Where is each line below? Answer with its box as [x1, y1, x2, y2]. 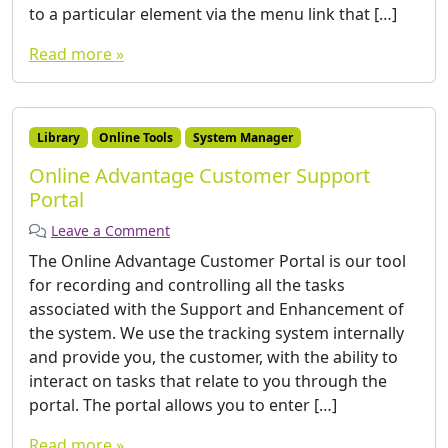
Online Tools [99, 128, 174, 146]
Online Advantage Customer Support [29, 161, 370, 189]
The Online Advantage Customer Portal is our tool [29, 249, 406, 272]
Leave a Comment [51, 220, 170, 240]
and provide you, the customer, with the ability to [29, 345, 398, 368]
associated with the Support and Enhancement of [29, 297, 404, 320]
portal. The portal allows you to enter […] [29, 393, 337, 416]
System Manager [192, 128, 293, 146]
